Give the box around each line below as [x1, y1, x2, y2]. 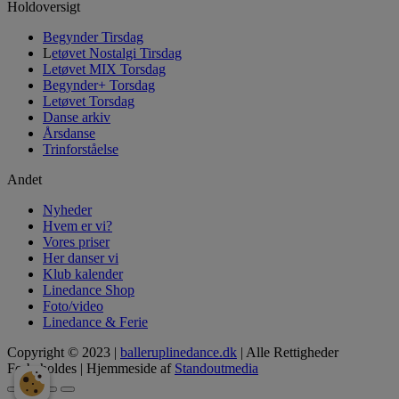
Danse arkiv [43, 109, 110, 125]
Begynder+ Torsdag [43, 77, 155, 93]
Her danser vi [43, 249, 118, 265]
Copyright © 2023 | [7, 344, 120, 360]
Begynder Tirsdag [43, 28, 143, 45]
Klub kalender [43, 265, 123, 281]
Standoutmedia [175, 360, 258, 376]
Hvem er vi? [43, 217, 112, 233]
